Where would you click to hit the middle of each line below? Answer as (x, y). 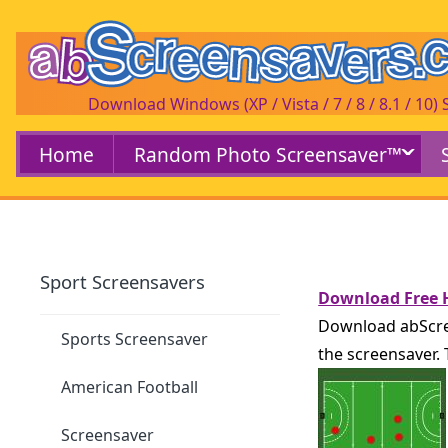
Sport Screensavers (123, 281)
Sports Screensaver (135, 338)
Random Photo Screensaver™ (267, 154)
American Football (130, 386)
